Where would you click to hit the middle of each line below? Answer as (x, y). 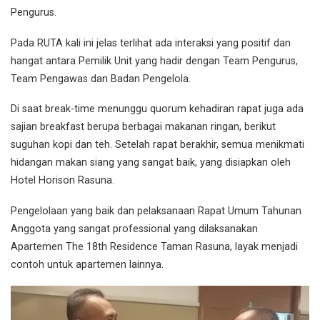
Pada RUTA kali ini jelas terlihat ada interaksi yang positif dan (151, 43)
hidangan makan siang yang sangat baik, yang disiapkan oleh (151, 163)
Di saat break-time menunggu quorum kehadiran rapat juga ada (157, 109)
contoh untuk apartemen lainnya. (87, 264)
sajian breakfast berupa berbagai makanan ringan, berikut (143, 127)
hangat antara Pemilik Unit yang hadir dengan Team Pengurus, (154, 61)
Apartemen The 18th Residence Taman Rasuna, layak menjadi (154, 246)
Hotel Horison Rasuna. (62, 181)
